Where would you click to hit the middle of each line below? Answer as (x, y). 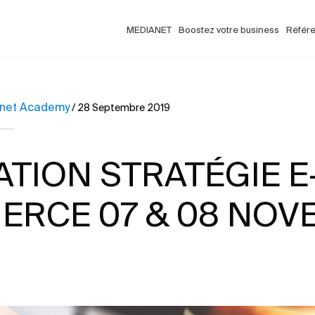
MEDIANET (149, 30)
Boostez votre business (229, 30)
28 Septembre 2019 (124, 108)
